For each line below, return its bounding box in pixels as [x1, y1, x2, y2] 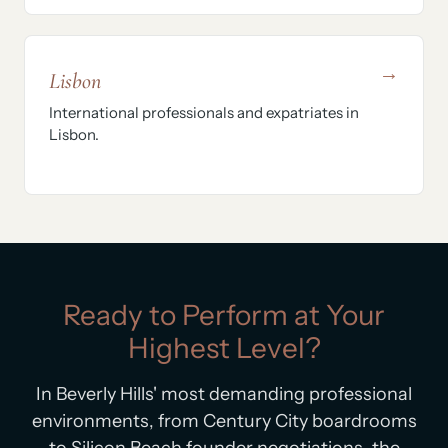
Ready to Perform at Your [63, 298, 385, 333]
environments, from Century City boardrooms [31, 410, 417, 433]
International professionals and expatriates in [49, 103, 359, 123]
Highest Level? [127, 331, 321, 366]
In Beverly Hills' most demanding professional [36, 383, 412, 406]
